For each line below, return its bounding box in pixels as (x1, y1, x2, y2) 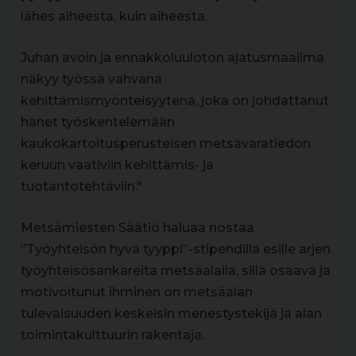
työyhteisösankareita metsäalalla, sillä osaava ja (21, 262, 331, 278)
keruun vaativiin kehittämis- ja (21, 157, 214, 172)
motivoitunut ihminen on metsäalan (21, 284, 253, 300)
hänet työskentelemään (21, 114, 175, 130)
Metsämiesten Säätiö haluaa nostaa (21, 219, 254, 235)
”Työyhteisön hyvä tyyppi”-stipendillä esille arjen (21, 241, 331, 257)
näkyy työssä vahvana (21, 71, 162, 87)
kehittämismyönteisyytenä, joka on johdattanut (21, 92, 329, 108)
